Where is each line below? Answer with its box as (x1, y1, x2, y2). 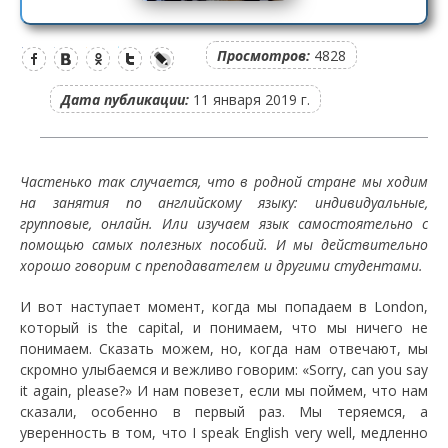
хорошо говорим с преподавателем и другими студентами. (20, 256, 423, 275)
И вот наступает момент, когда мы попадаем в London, (20, 297, 428, 316)
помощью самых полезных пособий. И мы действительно (20, 235, 428, 254)
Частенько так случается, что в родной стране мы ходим (20, 172, 428, 191)
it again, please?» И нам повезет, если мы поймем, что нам (20, 381, 428, 400)
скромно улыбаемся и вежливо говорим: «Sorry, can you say (20, 360, 428, 379)
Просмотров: (217, 46, 310, 65)
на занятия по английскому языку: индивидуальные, (20, 193, 428, 212)
